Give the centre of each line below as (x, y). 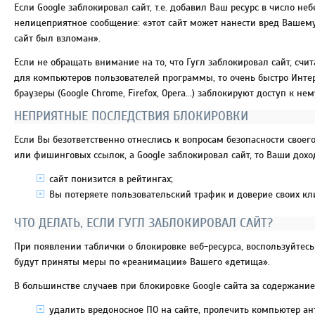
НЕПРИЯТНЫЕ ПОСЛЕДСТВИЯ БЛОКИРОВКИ (131, 116)
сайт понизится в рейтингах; (111, 179)
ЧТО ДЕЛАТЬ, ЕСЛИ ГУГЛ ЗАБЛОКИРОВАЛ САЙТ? (143, 223)
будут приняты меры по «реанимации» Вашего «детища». (142, 262)
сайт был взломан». (57, 38)
